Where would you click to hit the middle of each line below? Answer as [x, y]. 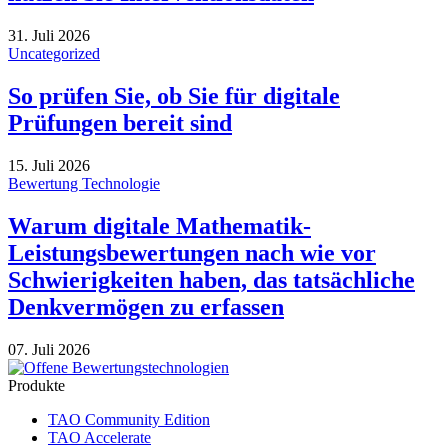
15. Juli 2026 [49, 166]
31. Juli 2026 [49, 36]
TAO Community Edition [129, 419]
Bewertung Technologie [84, 184]
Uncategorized [54, 54]
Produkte [36, 385]
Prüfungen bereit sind [120, 123]
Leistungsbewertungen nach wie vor [192, 252]
